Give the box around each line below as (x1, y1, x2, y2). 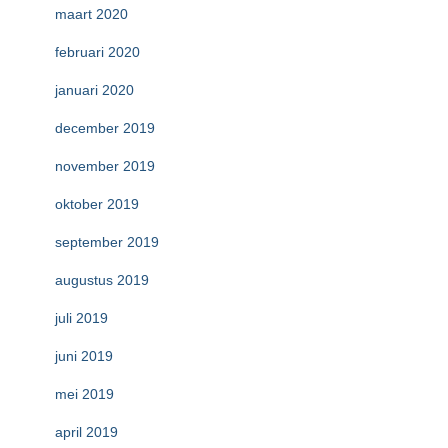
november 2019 (55, 158, 155, 174)
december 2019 (55, 120, 155, 136)
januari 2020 (55, 82, 134, 98)
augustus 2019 (55, 272, 149, 288)
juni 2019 (55, 348, 113, 364)
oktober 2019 (55, 196, 139, 212)
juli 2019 (55, 310, 108, 326)
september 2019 (55, 234, 159, 250)
